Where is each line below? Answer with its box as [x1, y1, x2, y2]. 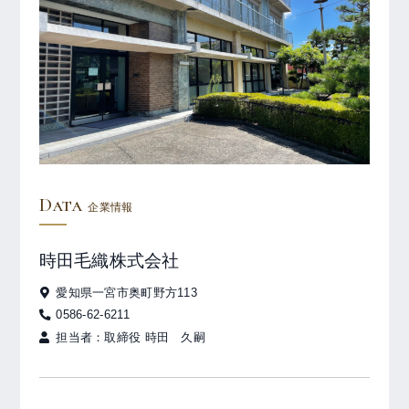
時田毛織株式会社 [38, 251, 180, 271]
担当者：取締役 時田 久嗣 [56, 330, 205, 344]
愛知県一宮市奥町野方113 [56, 286, 197, 299]
